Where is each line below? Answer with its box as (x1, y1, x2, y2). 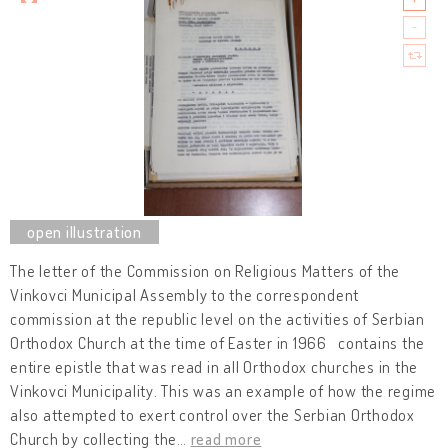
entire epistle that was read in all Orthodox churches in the (10, 356, 418, 377)
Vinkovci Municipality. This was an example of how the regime (10, 380, 436, 401)
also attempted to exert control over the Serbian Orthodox (10, 404, 415, 425)
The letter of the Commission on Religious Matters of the (10, 260, 400, 281)
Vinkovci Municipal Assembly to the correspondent (10, 284, 359, 305)
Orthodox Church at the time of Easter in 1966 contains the (10, 332, 425, 353)
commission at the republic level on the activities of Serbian (10, 308, 425, 329)
